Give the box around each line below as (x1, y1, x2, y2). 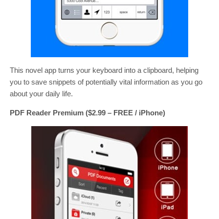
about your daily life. (10, 89, 73, 98)
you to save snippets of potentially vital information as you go (10, 78, 202, 87)
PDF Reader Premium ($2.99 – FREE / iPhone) (10, 109, 165, 117)
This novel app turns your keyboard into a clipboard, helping (10, 66, 198, 75)
